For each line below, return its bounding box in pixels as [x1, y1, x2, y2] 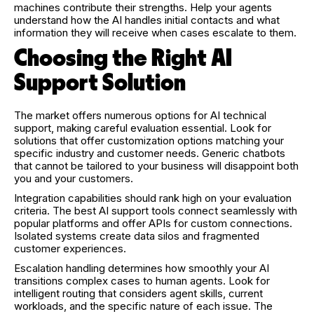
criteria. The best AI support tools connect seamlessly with [14, 203, 297, 217]
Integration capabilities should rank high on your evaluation [14, 191, 292, 205]
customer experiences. [14, 241, 126, 255]
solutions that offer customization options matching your [14, 133, 284, 147]
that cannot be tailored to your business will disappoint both [14, 158, 299, 172]
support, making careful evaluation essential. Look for [14, 121, 271, 135]
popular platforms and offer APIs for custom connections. [14, 216, 292, 230]
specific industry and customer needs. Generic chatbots [14, 146, 285, 160]
